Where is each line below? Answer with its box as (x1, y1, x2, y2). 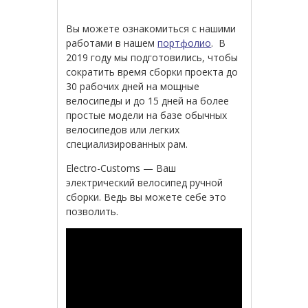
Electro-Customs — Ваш (66, 162, 177, 175)
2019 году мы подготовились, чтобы (66, 51, 239, 65)
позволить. (66, 205, 119, 219)
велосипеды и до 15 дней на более (66, 94, 230, 108)
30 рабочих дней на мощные (66, 80, 200, 93)
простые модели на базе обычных (66, 109, 228, 122)
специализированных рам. (66, 137, 188, 151)
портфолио (157, 36, 212, 50)
